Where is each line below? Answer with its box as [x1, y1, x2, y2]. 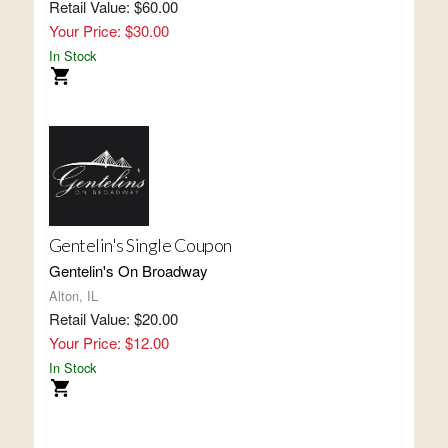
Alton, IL [48, 286, 98, 305]
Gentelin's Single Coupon [48, 234, 232, 256]
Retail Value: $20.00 [48, 308, 178, 329]
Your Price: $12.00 [48, 332, 169, 353]
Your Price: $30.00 [48, 20, 169, 41]
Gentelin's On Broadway [48, 260, 208, 281]
